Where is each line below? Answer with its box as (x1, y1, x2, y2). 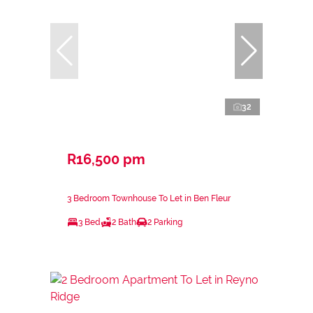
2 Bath (112, 217, 136, 227)
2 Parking (147, 217, 182, 227)
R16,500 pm (67, 150, 145, 168)
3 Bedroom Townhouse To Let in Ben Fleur (67, 193, 231, 203)
